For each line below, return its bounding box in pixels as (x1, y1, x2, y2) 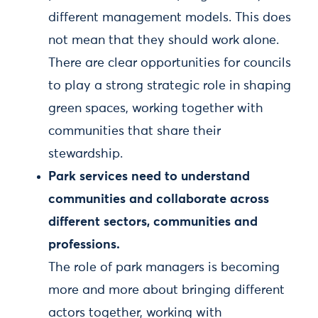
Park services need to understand (48, 170, 250, 183)
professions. (48, 238, 120, 251)
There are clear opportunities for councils (48, 57, 291, 70)
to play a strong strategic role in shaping (48, 79, 291, 92)
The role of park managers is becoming (48, 261, 280, 274)
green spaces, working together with (48, 102, 263, 115)
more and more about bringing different (48, 284, 285, 297)
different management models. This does (48, 11, 291, 24)
